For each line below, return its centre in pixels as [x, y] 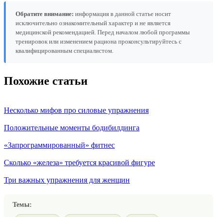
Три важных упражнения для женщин [67, 180]
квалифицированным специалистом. [64, 51]
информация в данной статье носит [122, 14]
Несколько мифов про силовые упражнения [76, 110]
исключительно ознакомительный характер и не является [93, 23]
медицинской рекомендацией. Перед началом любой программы [103, 32]
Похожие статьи [46, 81]
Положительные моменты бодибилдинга [72, 127]
